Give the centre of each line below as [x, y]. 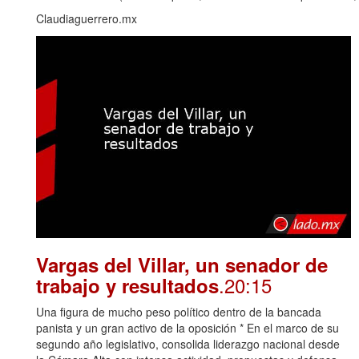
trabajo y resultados [127, 286]
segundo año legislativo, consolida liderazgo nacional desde [188, 344]
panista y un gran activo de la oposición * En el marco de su [188, 328]
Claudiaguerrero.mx [87, 18]
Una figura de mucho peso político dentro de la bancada [179, 312]
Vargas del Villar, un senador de [182, 265]
